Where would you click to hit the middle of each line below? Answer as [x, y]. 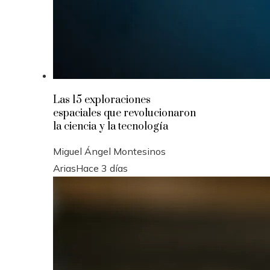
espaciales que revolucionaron [124, 113]
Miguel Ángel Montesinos [109, 151]
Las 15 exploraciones [102, 100]
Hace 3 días [102, 168]
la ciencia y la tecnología [111, 126]
